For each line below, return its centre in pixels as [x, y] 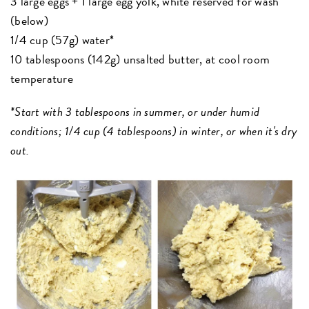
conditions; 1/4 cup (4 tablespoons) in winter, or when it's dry [154, 131]
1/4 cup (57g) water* [62, 40]
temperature [42, 79]
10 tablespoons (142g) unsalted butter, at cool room [140, 59]
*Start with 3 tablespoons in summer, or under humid [135, 112]
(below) [29, 21]
